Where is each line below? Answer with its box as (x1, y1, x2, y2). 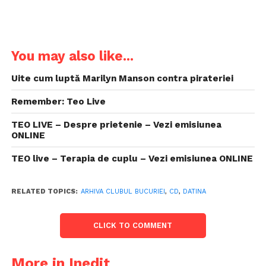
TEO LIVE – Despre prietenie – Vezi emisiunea (11, 119, 221, 130)
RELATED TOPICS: (11, 188, 78, 195)
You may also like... (11, 48, 134, 64)
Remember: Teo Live (11, 96, 106, 107)
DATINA (182, 188, 206, 195)
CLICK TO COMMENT (93, 221, 173, 230)
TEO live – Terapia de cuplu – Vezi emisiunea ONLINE (11, 153, 253, 164)
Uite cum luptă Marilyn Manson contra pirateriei (11, 73, 233, 84)
